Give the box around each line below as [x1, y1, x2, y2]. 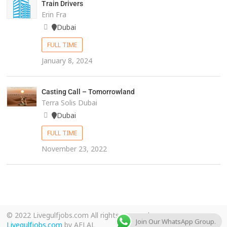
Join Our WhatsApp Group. [136, 217, 216, 226]
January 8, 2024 [41, 56, 92, 66]
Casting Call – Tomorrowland [41, 88, 135, 96]
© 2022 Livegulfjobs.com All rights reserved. [7, 210, 152, 220]
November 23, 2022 [41, 144, 107, 154]
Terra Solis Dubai [41, 98, 97, 108]
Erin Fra [41, 10, 66, 20]
